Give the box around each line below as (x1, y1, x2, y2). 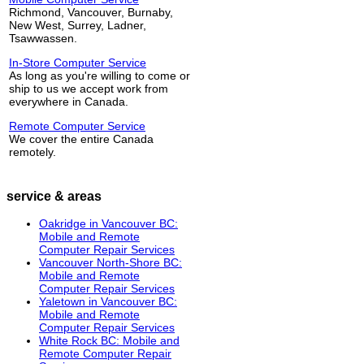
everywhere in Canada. (9, 94, 128, 108)
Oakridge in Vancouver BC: (39, 217, 178, 231)
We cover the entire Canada (9, 132, 154, 145)
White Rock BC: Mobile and (39, 334, 180, 348)
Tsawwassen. (9, 31, 77, 45)
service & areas (6, 188, 102, 203)
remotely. (9, 145, 56, 158)
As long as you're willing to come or (9, 68, 190, 82)
